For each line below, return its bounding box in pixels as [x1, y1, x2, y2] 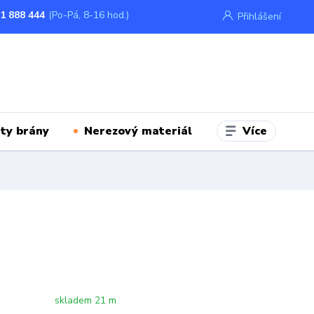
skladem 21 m [55, 294, 116, 307]
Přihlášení [237, 10, 281, 23]
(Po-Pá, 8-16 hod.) [48, 8, 130, 22]
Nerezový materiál [84, 123, 192, 139]
